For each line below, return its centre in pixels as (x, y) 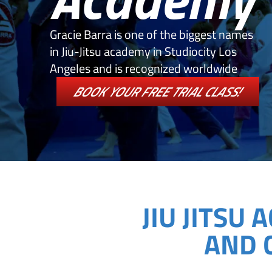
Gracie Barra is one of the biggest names (151, 34)
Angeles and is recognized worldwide (144, 68)
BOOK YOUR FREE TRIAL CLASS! (158, 91)
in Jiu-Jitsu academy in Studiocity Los (143, 51)
